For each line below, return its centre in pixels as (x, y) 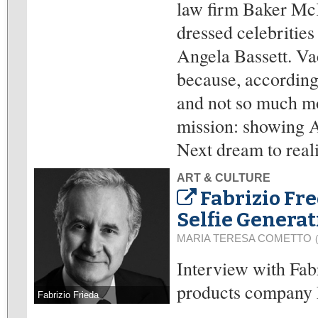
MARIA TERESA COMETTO (244, 238)
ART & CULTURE (224, 178)
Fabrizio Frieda (68, 295)
